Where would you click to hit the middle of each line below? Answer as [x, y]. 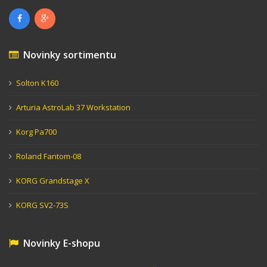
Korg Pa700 [36, 131]
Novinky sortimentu [67, 55]
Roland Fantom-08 [49, 156]
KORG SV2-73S [42, 205]
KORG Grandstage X [53, 180]
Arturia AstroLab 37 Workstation [73, 107]
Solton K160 [37, 83]
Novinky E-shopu [59, 243]
